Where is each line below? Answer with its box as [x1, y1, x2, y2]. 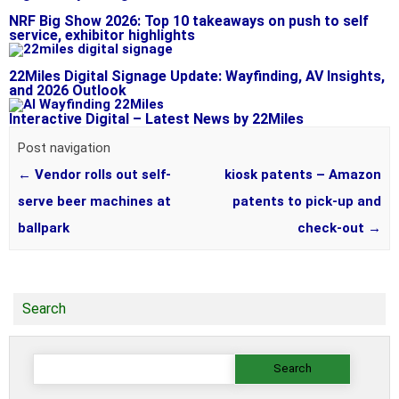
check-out [297, 220, 369, 237]
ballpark [17, 220, 69, 237]
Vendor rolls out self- [30, 167, 171, 183]
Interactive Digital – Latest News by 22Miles [9, 110, 304, 127]
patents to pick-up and [232, 193, 382, 210]
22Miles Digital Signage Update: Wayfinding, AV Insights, [9, 67, 385, 85]
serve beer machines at [17, 193, 171, 210]
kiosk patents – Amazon [224, 167, 382, 183]
